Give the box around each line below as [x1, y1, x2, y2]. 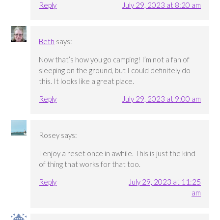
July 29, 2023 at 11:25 [128, 177, 201, 186]
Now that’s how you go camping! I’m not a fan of [39, 55, 190, 64]
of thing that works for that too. [39, 159, 141, 168]
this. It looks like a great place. [39, 76, 135, 85]
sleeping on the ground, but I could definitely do [39, 65, 191, 75]
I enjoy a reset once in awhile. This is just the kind [39, 148, 196, 158]
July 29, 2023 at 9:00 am [122, 94, 201, 103]
